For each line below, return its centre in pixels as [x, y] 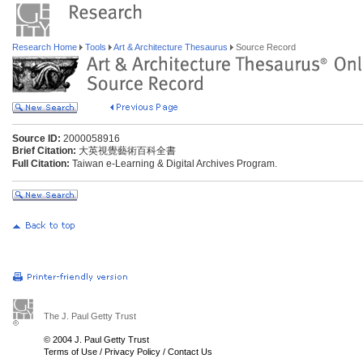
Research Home [46, 47]
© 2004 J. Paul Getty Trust [96, 340]
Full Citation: [41, 164]
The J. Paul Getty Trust [90, 316]
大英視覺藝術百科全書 [126, 151]
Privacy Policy [132, 352]
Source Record [265, 47]
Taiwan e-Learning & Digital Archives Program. [173, 164]
